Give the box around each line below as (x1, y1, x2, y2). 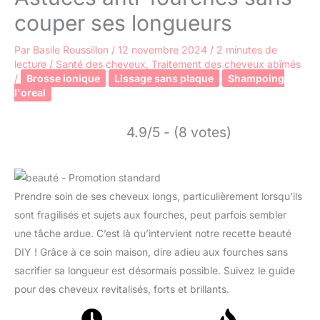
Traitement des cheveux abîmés (151, 58, 301, 71)
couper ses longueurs (14, 10, 232, 36)
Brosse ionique (26, 72, 100, 85)
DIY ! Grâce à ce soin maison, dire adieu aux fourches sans (14, 246, 288, 259)
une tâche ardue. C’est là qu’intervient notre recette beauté (14, 227, 291, 240)
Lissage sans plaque (114, 72, 214, 85)
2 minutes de (216, 44, 277, 56)
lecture (14, 58, 46, 71)
